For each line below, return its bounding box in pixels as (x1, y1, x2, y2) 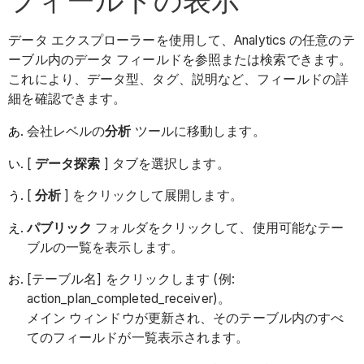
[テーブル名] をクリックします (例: (26, 271, 235, 288)
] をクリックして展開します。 (64, 188, 243, 204)
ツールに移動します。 (131, 123, 266, 140)
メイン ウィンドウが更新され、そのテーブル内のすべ (26, 310, 344, 327)
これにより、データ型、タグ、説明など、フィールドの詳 (8, 71, 349, 88)
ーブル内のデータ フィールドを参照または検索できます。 (8, 52, 353, 68)
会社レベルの (26, 123, 106, 140)
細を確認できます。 (8, 91, 127, 107)
